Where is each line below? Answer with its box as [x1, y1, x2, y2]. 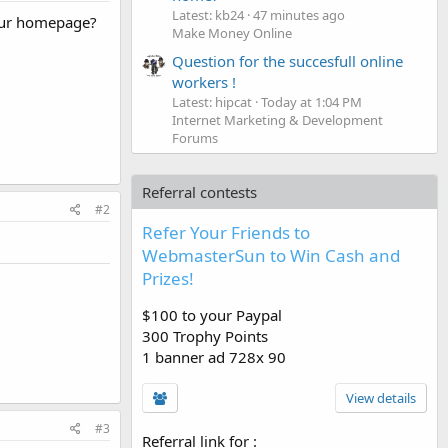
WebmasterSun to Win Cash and [142, 243, 400, 267]
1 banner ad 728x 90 [142, 346, 286, 367]
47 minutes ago [253, 5, 345, 24]
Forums [172, 128, 218, 147]
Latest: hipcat [172, 92, 252, 111]
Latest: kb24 [172, 5, 244, 24]
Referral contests [142, 181, 257, 202]
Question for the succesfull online [172, 50, 403, 71]
